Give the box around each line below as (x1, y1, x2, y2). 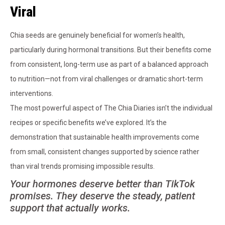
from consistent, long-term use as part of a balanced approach (10, 60, 208, 69)
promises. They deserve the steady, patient (10, 190, 195, 202)
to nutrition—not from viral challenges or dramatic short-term (10, 75, 203, 83)
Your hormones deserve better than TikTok (10, 178, 195, 190)
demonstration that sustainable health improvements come (10, 133, 199, 142)
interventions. (10, 89, 53, 98)
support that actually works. (10, 202, 130, 214)
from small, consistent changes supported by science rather (10, 148, 199, 156)
